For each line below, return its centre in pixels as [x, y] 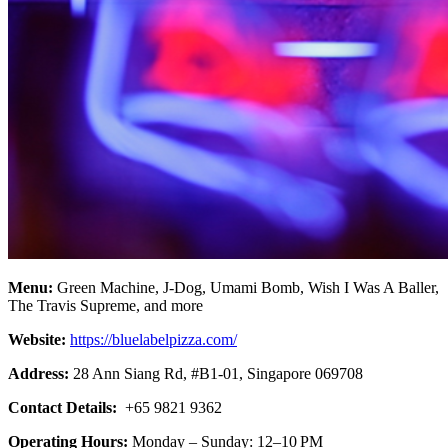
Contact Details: [64, 407]
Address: [40, 373]
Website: [39, 339]
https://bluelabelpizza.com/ [153, 339]
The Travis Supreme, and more [105, 305]
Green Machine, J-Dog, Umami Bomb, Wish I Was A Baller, [248, 287]
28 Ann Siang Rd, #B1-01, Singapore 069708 [218, 373]
